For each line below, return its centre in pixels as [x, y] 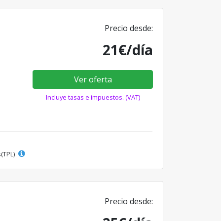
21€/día [128, 50]
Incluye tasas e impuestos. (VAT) [93, 97]
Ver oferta [93, 79]
